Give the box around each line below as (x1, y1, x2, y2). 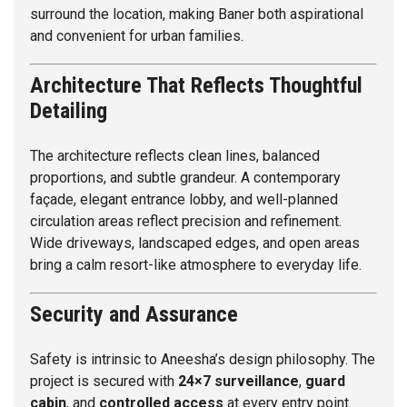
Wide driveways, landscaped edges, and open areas (30, 234, 360, 253)
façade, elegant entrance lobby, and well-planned (30, 191, 338, 209)
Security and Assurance (30, 302, 238, 328)
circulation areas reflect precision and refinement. (30, 213, 342, 231)
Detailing (30, 98, 107, 124)
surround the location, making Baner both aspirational (30, 5, 363, 24)
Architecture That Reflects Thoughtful (30, 73, 362, 99)
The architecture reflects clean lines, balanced (30, 147, 320, 165)
